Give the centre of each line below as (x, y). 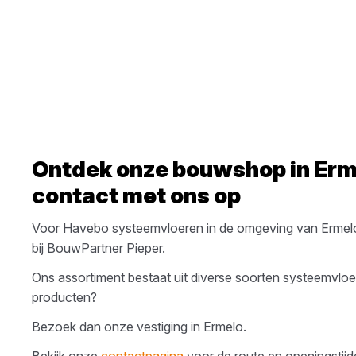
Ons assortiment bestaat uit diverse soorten (157, 277)
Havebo (86, 228)
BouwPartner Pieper (104, 248)
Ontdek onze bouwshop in (173, 169)
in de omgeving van (262, 228)
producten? (64, 297)
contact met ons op (136, 195)
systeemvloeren (158, 228)
